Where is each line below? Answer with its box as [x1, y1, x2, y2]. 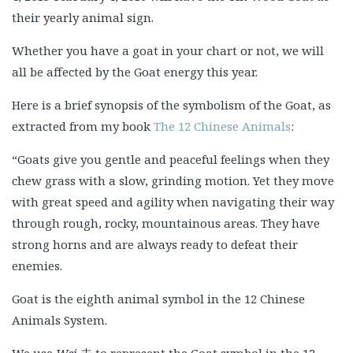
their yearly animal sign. [12, 9, 154, 25]
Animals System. [12, 312, 107, 328]
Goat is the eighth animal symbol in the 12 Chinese [12, 291, 305, 307]
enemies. [12, 258, 62, 273]
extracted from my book [12, 118, 154, 134]
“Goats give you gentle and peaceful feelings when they [12, 151, 329, 167]
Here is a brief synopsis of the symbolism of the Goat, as [12, 97, 331, 113]
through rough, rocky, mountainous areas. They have [12, 215, 320, 231]
